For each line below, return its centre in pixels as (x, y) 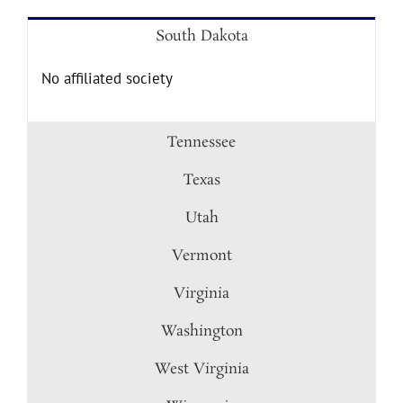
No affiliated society (107, 78)
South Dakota (201, 36)
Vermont (201, 256)
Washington (201, 331)
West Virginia (201, 369)
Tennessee (201, 143)
